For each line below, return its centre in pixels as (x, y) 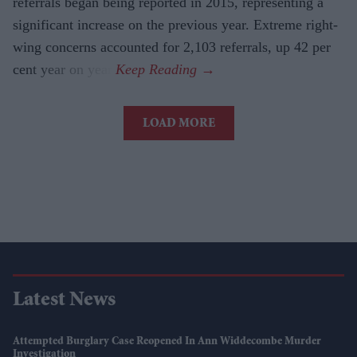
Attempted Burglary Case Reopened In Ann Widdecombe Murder (167, 341)
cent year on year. (64, 69)
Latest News (64, 301)
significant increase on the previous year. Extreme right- (175, 24)
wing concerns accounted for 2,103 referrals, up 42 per (172, 47)
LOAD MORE (178, 124)
